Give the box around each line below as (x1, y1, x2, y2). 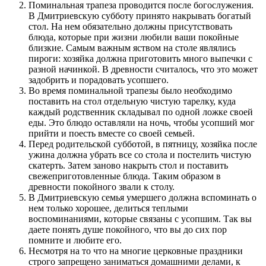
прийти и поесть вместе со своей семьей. (28, 128, 195, 139)
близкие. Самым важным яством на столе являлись (28, 43, 236, 53)
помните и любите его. (28, 235, 122, 246)
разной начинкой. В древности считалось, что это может (28, 64, 258, 75)
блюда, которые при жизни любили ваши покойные (28, 32, 239, 43)
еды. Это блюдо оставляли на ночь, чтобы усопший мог (28, 118, 255, 128)
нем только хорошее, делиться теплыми (28, 203, 188, 214)
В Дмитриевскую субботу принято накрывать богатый (28, 11, 251, 21)
